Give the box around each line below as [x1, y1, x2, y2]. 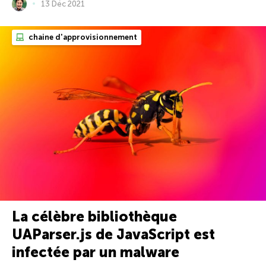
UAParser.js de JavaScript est [12, 225, 215, 243]
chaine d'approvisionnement [27, 32, 137, 42]
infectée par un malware [12, 243, 179, 261]
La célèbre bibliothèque [12, 207, 177, 225]
